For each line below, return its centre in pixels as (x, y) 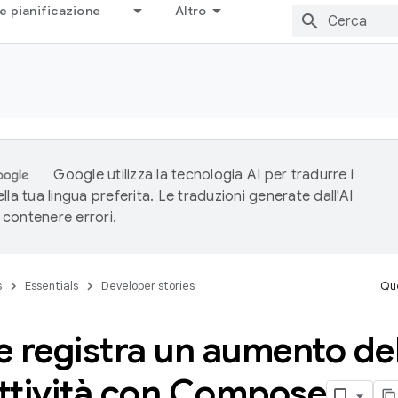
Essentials (52, 286)
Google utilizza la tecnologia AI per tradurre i (203, 175)
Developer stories (148, 286)
